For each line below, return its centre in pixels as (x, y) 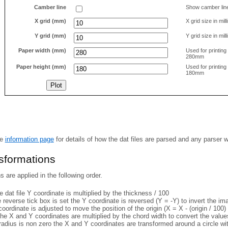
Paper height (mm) (41, 66)
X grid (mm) (50, 21)
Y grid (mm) (50, 35)
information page (29, 139)
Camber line (50, 7)
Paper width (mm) (42, 50)
